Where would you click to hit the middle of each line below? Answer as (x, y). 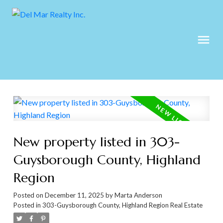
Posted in (27, 205)
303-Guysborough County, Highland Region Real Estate (122, 205)
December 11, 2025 (74, 195)
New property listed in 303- (96, 142)
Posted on (29, 195)
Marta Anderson (138, 195)
